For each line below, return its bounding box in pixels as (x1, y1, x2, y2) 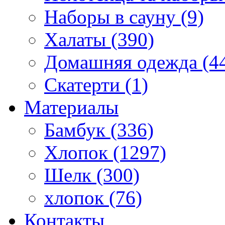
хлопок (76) (44, 186, 142, 208)
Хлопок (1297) (44, 141, 166, 163)
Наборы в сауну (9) (44, 6, 204, 28)
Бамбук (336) (44, 119, 154, 141)
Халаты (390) (44, 28, 154, 50)
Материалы (24, 96, 119, 118)
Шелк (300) (44, 164, 140, 186)
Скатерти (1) (44, 73, 148, 95)
